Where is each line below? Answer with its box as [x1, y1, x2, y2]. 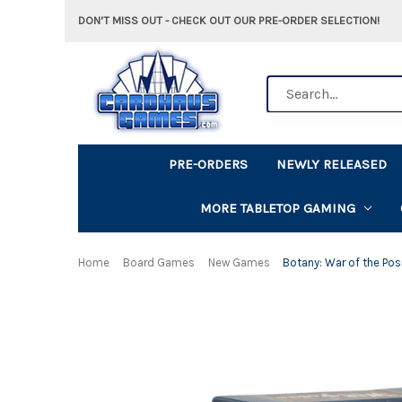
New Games [207, 255, 270, 269]
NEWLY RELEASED [276, 155, 388, 172]
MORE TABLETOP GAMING [199, 199, 355, 216]
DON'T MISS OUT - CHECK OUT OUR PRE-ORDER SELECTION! [78, 13, 380, 27]
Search [267, 76, 308, 92]
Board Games [122, 255, 195, 269]
